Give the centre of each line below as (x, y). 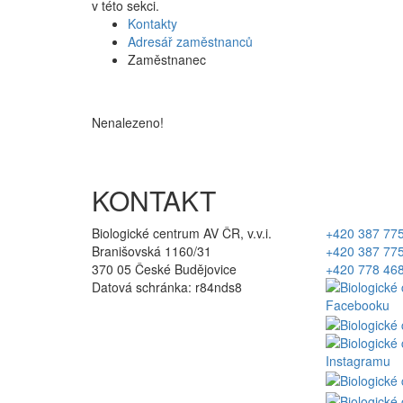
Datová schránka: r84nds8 (167, 287)
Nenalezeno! (128, 122)
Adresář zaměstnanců (190, 41)
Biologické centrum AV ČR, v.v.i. (182, 233)
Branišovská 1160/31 (152, 251)
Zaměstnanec (167, 59)
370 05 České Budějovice (164, 269)
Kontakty (152, 23)
